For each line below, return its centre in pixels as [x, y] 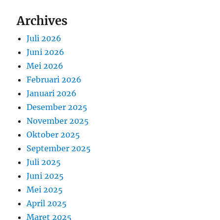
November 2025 [58, 121]
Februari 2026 [54, 80]
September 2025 [59, 149]
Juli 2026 [44, 39]
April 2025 [47, 204]
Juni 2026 [46, 52]
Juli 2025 [44, 162]
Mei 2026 [45, 66]
